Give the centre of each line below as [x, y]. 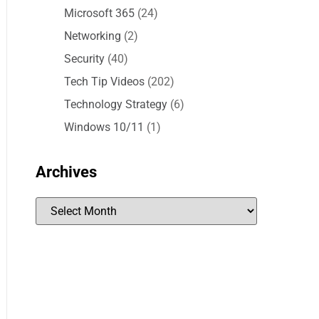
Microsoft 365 [99, 13]
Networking [93, 36]
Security [84, 59]
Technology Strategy [116, 104]
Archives [66, 172]
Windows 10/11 [104, 127]
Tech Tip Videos [104, 82]
